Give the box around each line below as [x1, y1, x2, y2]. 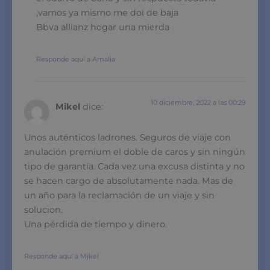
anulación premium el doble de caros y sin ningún [24, 146, 245, 157]
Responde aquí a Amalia [36, 54, 115, 63]
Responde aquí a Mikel [24, 251, 99, 260]
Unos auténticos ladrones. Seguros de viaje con [24, 131, 231, 143]
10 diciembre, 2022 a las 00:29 [151, 98, 246, 107]
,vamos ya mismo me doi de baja [36, 7, 178, 18]
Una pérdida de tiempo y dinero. [24, 218, 167, 230]
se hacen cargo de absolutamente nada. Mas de [24, 175, 233, 186]
